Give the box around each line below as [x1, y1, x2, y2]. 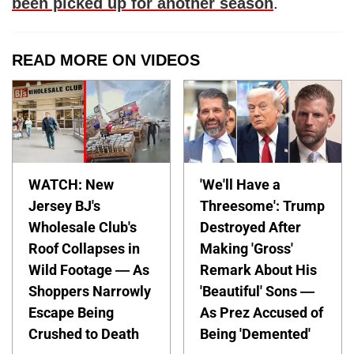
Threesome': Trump [200, 198, 326, 215]
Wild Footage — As [28, 262, 149, 279]
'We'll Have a [200, 176, 281, 194]
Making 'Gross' [200, 240, 294, 258]
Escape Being [28, 304, 114, 322]
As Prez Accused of [200, 304, 324, 322]
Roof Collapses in [28, 240, 140, 258]
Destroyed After [200, 219, 302, 236]
